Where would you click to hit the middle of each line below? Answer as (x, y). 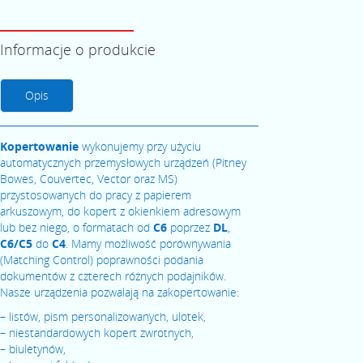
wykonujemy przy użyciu (140, 146)
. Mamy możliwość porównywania (148, 243)
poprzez (192, 227)
